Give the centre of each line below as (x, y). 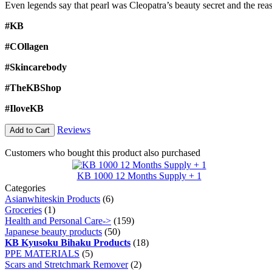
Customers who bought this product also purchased (103, 152)
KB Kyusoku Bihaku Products (68, 242)
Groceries (23, 209)
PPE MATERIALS (42, 253)
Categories (25, 188)
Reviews (74, 129)
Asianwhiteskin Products (53, 199)
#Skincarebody (36, 67)
